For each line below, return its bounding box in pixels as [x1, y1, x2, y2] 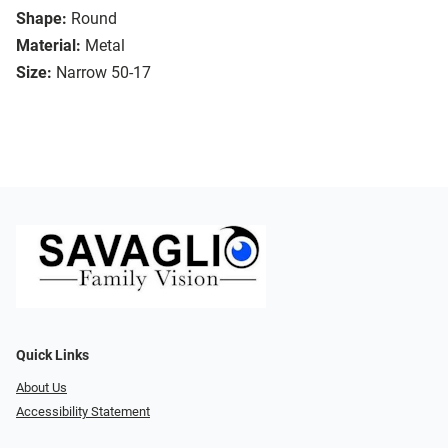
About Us [16, 379, 67, 395]
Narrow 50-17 [56, 63, 151, 83]
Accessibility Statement [16, 404, 150, 420]
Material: [16, 36, 81, 56]
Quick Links [16, 346, 89, 364]
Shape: [16, 9, 67, 29]
